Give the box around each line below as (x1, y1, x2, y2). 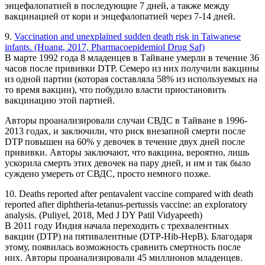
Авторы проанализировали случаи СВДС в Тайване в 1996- (5, 115, 247, 126)
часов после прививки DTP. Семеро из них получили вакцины (5, 63, 259, 74)
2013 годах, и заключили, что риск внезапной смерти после (5, 126, 245, 137)
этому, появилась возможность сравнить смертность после (5, 242, 241, 253)
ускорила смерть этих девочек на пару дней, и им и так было (5, 158, 251, 169)
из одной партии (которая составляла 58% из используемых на (5, 74, 257, 85)
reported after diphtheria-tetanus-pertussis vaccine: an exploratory (5, 199, 247, 210)
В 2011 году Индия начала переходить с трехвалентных (5, 221, 229, 231)
